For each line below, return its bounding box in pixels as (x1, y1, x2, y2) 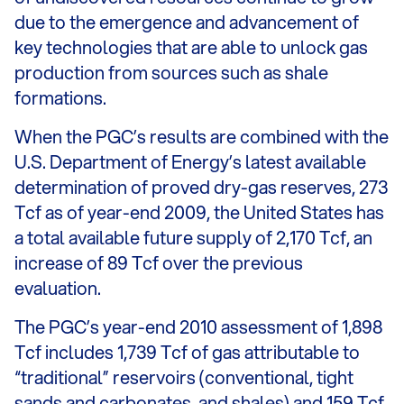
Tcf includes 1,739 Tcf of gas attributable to (14, 339, 360, 365)
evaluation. (14, 275, 101, 301)
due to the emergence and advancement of (14, 9, 359, 35)
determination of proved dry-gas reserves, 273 (14, 174, 388, 200)
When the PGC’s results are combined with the (14, 124, 389, 150)
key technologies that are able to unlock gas (14, 34, 368, 60)
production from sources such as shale (14, 60, 328, 86)
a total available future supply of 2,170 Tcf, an (14, 225, 372, 251)
